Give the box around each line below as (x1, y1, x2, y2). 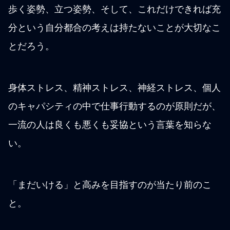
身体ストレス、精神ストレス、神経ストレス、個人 (8, 83, 221, 93)
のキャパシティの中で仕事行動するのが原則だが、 (8, 101, 221, 112)
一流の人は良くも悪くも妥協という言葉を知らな (8, 120, 212, 130)
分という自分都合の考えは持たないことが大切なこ (8, 23, 221, 33)
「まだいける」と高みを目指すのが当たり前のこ (8, 180, 212, 190)
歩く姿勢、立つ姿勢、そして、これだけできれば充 (8, 4, 221, 15)
